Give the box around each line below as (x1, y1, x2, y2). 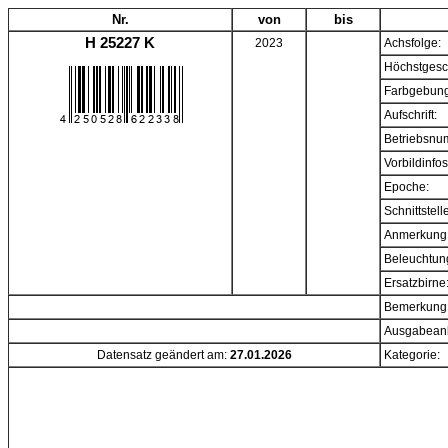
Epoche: (384, 180, 429, 194)
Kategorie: (384, 348, 440, 362)
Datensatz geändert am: (96, 348, 230, 362)
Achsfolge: (384, 36, 441, 50)
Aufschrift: (384, 108, 437, 122)
